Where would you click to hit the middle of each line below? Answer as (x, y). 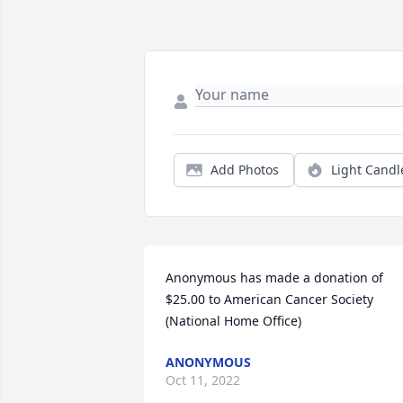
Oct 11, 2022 (203, 381)
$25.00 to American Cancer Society (269, 300)
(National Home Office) (233, 321)
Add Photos (245, 170)
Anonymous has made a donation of (274, 278)
